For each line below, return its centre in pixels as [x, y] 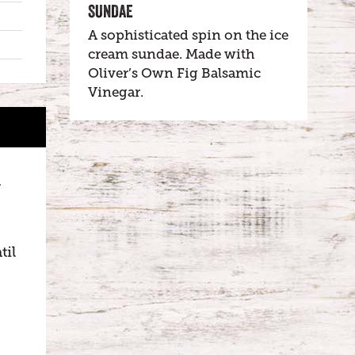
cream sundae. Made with [171, 54]
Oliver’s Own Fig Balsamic [174, 73]
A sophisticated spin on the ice [188, 35]
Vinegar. [116, 92]
